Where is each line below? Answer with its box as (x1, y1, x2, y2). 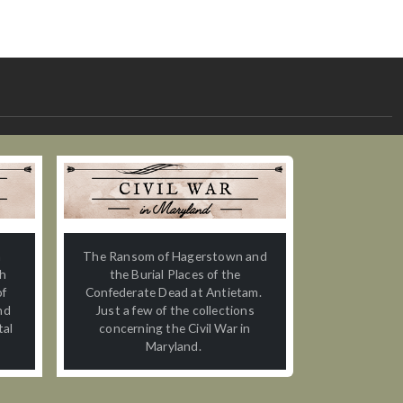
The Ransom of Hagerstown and (83, 247, 267, 264)
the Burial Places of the (109, 265, 241, 282)
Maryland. (146, 337, 204, 354)
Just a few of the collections (95, 301, 255, 318)
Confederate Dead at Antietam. (85, 283, 264, 300)
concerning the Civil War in (99, 319, 251, 336)
